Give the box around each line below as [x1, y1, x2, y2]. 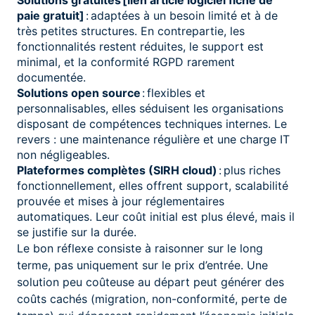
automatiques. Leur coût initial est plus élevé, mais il [17, 209, 295, 224]
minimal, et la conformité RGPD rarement [17, 54, 235, 69]
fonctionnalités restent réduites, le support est [17, 39, 264, 53]
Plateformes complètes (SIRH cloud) [17, 162, 217, 177]
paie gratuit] [17, 8, 84, 22]
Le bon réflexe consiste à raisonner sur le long [17, 240, 263, 255]
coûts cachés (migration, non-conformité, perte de [17, 291, 287, 306]
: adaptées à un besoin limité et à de [86, 8, 278, 22]
